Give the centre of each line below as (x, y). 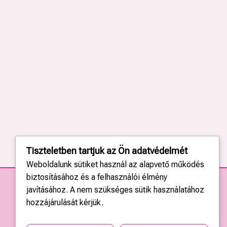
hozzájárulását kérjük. (65, 203)
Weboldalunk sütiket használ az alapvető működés (115, 165)
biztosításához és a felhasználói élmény (97, 177)
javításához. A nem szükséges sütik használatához (115, 190)
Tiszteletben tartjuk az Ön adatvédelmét (106, 151)
